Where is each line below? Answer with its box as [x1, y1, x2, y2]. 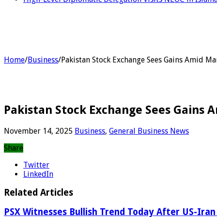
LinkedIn [23, 169, 53, 179]
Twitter [23, 160, 49, 170]
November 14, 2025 [4, 126, 73, 136]
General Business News [109, 126, 189, 136]
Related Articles [4, 187, 73, 198]
